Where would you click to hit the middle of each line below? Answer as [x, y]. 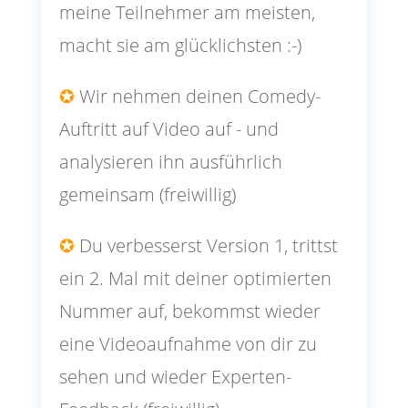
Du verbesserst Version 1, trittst [206, 246]
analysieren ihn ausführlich [170, 162]
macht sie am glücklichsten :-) [180, 46]
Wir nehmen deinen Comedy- [197, 97]
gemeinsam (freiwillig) [147, 195]
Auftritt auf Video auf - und [168, 129]
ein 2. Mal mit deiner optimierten [195, 279]
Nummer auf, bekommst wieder [189, 311]
